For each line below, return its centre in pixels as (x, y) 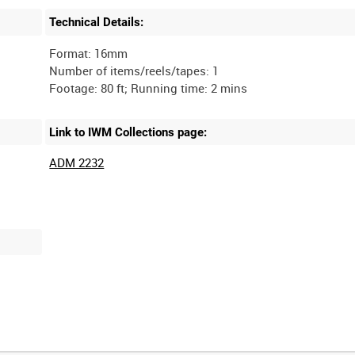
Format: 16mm (89, 53)
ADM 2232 (77, 163)
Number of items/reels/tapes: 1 (134, 70)
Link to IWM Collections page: (128, 132)
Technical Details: (97, 22)
